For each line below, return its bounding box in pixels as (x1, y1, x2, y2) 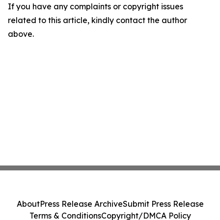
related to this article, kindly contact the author (8, 15, 187, 25)
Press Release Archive (39, 199, 123, 209)
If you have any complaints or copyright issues (8, 1, 183, 11)
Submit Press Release (122, 199, 204, 209)
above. (8, 29, 34, 39)
